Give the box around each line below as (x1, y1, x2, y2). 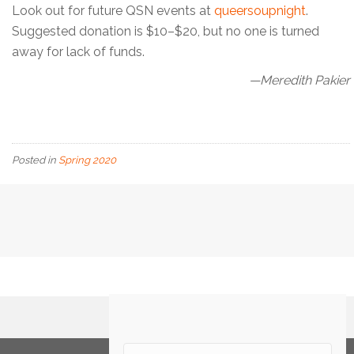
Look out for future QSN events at (12, 3, 214, 19)
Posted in (12, 154, 58, 167)
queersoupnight (214, 3, 306, 19)
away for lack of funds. (12, 44, 145, 60)
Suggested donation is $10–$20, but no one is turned (12, 24, 319, 40)
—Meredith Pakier (249, 73, 350, 88)
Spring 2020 (58, 154, 116, 167)
